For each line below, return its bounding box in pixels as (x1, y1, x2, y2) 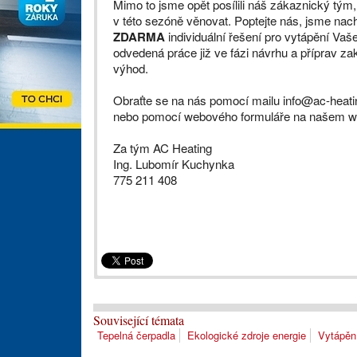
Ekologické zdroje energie (187, 328, 306, 343)
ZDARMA (113, 28, 165, 45)
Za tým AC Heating (113, 139, 212, 156)
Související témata (93, 312, 184, 329)
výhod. (113, 60, 148, 76)
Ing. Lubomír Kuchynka (113, 155, 234, 172)
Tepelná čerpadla (97, 328, 175, 343)
